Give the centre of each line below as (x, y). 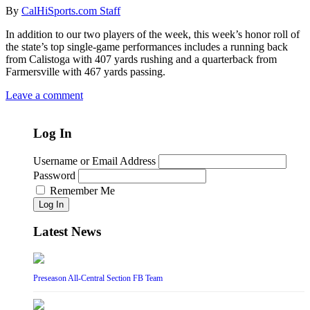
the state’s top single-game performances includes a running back (147, 47)
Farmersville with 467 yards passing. (85, 72)
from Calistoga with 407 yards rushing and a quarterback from (141, 60)
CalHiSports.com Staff (71, 11)
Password (54, 175)
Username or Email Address (94, 161)
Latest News (67, 232)
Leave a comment (44, 95)
